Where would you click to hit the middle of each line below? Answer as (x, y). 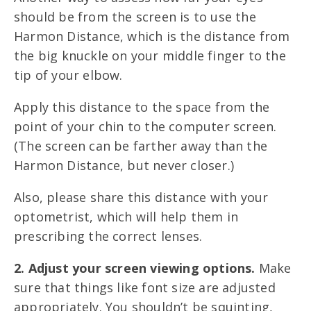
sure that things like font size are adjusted (145, 288)
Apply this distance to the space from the (142, 107)
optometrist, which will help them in (126, 217)
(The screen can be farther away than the (141, 146)
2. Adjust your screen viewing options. (136, 268)
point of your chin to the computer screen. (145, 127)
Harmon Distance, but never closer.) (126, 166)
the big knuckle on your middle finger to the (150, 56)
